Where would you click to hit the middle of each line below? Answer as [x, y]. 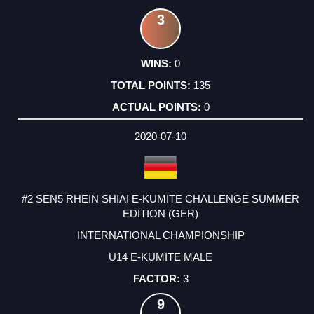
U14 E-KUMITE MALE [161, 257]
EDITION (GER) [161, 213]
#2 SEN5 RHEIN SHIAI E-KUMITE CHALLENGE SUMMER [161, 198]
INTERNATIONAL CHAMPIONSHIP [161, 235]
